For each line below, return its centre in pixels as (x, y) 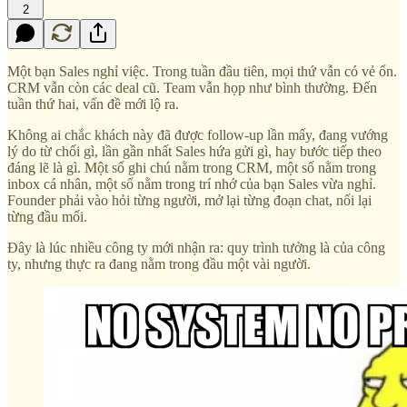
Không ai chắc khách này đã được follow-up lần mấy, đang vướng (198, 134)
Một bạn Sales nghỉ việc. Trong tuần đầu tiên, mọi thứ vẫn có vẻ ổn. (202, 71)
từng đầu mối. (47, 216)
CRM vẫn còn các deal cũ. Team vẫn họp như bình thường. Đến (192, 87)
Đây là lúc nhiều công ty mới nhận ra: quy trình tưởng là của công (196, 247)
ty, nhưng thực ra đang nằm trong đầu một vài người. (159, 263)
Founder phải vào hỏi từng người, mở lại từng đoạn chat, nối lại (189, 200)
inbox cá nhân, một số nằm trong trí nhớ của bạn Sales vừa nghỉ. (192, 184)
